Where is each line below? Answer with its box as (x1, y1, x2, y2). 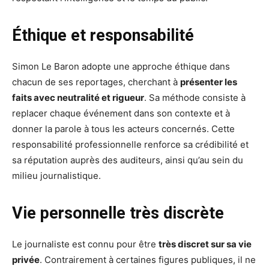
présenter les (180, 76, 237, 88)
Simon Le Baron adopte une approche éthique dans (12, 61, 230, 73)
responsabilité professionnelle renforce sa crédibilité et (12, 139, 249, 151)
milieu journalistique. (12, 170, 101, 182)
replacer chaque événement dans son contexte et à (12, 107, 230, 119)
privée (12, 254, 40, 266)
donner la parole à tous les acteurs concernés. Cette (12, 123, 235, 135)
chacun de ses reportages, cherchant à (12, 76, 180, 88)
